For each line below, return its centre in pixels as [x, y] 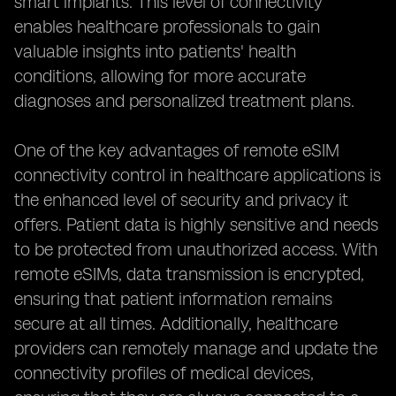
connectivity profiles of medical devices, [164, 373]
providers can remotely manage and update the [196, 348]
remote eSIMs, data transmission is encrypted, [189, 274]
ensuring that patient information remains [173, 299]
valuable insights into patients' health [155, 51]
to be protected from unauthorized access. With [196, 249]
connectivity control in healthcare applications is [198, 175]
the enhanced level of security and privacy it [181, 200]
